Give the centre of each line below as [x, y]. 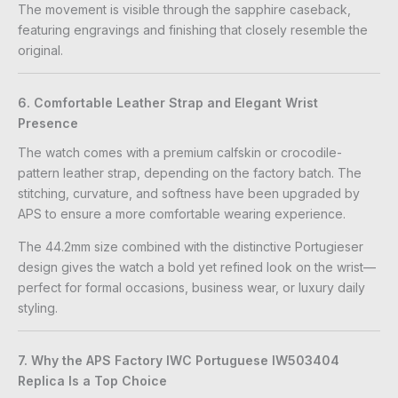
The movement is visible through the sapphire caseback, [184, 10]
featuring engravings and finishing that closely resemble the [193, 30]
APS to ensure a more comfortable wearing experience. [182, 213]
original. [40, 51]
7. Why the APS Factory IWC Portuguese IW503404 [179, 360]
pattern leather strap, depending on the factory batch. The [190, 172]
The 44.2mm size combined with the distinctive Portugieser [191, 246]
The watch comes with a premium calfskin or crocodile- [180, 152]
